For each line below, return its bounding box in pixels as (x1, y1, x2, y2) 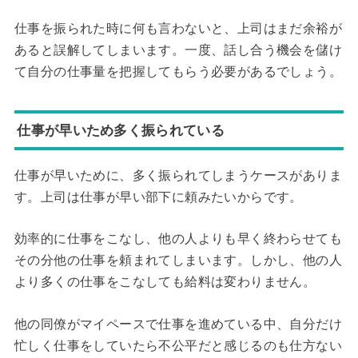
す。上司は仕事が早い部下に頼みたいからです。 (14, 189, 303, 204)
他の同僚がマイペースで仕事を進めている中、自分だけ (14, 316, 342, 331)
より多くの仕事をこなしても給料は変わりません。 (14, 275, 316, 289)
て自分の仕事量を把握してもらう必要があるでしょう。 (14, 65, 342, 79)
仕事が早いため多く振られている (17, 121, 225, 138)
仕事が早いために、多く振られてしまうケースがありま (14, 168, 342, 182)
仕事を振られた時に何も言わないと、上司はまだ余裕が (14, 22, 342, 36)
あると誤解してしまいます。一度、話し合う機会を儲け (14, 43, 342, 58)
